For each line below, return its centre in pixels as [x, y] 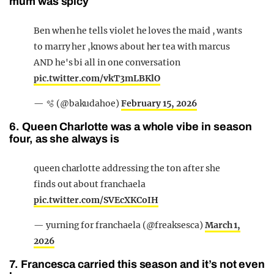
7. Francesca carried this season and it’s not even [137, 265]
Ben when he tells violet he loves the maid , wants [138, 31]
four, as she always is [64, 139]
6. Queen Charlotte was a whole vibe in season [131, 127]
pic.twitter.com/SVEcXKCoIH [96, 200]
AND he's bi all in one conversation [107, 63]
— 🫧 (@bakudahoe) [78, 104]
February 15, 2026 [159, 104]
